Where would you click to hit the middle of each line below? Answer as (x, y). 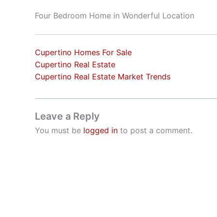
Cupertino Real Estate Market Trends (103, 76)
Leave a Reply (67, 116)
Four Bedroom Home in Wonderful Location (115, 16)
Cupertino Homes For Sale (83, 52)
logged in (101, 130)
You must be (59, 130)
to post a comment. (155, 130)
